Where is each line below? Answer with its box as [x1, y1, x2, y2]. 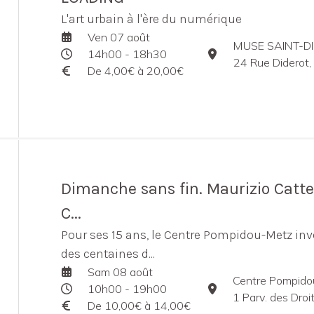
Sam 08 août [87, 265, 153, 279]
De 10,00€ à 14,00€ [87, 299, 191, 313]
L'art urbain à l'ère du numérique [61, 11, 242, 27]
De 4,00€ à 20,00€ [87, 64, 184, 78]
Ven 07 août [87, 30, 150, 44]
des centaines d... [61, 246, 155, 261]
